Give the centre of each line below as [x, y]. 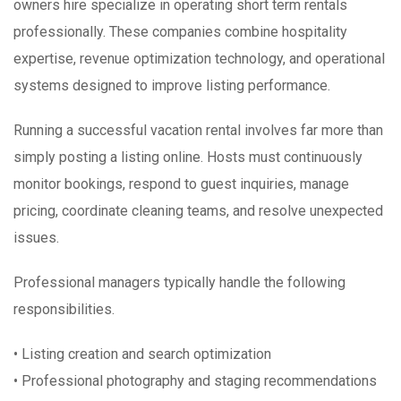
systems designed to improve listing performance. [172, 86]
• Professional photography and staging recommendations [195, 381]
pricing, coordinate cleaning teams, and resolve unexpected [198, 211]
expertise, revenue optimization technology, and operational [199, 59]
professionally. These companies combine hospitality [180, 32]
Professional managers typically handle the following [179, 283]
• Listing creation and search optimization [142, 354]
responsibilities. [64, 310]
